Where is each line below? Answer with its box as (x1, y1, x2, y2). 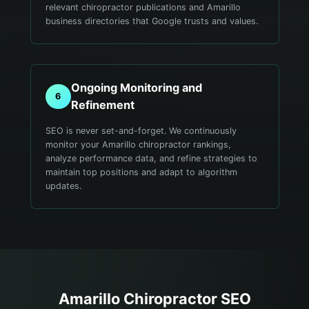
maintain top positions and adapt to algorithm (46, 166, 238, 177)
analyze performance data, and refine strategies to (46, 152, 258, 163)
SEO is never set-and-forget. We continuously (46, 125, 237, 136)
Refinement (70, 98, 134, 112)
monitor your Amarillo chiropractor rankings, (46, 139, 232, 150)
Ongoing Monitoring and (70, 81, 202, 95)
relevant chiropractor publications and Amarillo (46, 1, 241, 12)
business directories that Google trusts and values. (46, 15, 259, 26)
